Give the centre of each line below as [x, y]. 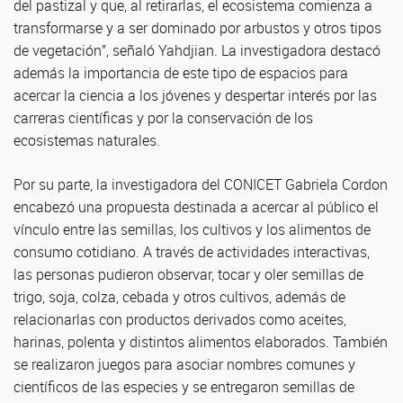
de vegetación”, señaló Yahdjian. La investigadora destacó [197, 50]
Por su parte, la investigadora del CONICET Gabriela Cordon [201, 184]
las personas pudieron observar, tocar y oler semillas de [188, 274]
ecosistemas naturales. [87, 140]
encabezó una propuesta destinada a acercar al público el [196, 207]
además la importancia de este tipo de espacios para [181, 73]
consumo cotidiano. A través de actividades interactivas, [192, 252]
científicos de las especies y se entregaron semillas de [184, 387]
